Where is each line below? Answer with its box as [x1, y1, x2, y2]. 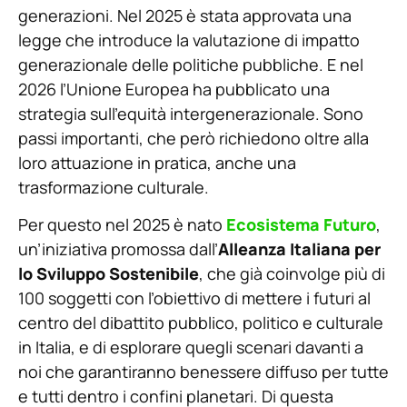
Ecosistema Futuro [226, 213, 376, 236]
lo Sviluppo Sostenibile [18, 263, 199, 285]
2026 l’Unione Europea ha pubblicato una [18, 77, 330, 100]
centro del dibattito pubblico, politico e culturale [18, 312, 383, 334]
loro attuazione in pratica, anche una [18, 151, 296, 174]
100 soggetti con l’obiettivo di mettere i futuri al [18, 287, 371, 310]
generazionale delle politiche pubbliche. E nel [18, 53, 363, 75]
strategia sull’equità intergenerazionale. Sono [18, 102, 363, 124]
